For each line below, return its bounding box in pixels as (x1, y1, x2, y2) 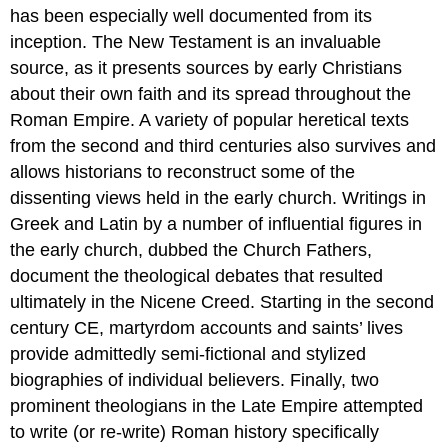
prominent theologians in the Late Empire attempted (10, 395, 424, 416)
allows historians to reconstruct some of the (10, 161, 356, 182)
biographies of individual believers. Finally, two (10, 369, 380, 390)
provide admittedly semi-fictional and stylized (10, 343, 367, 364)
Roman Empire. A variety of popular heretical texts (10, 109, 410, 130)
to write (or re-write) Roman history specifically (10, 421, 380, 442)
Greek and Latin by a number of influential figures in (10, 213, 423, 234)
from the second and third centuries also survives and (10, 135, 437, 156)
